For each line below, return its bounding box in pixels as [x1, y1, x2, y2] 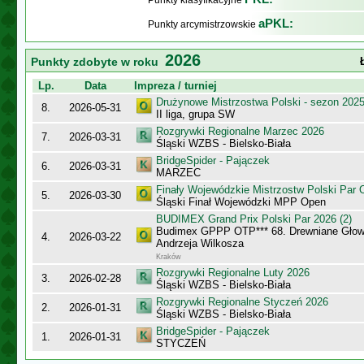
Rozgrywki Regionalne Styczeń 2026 [156, 296, 328, 308]
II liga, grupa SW [156, 108, 235, 120]
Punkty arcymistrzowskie [148, 19, 258, 30]
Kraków [156, 253, 181, 261]
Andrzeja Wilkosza [156, 237, 244, 249]
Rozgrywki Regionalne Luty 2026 [156, 266, 310, 279]
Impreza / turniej [134, 80, 217, 92]
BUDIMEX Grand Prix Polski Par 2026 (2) [156, 213, 352, 225]
